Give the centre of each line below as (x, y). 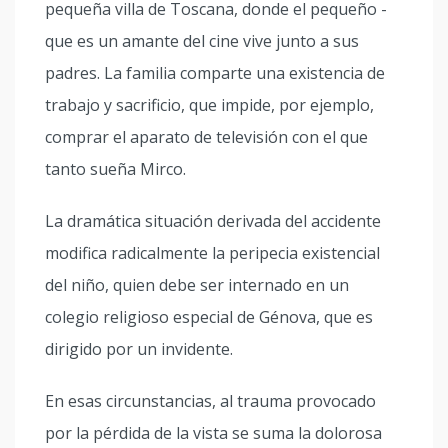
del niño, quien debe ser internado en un (197, 285)
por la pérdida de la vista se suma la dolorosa (213, 433)
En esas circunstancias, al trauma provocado (210, 401)
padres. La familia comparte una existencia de (215, 73)
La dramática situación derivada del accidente (213, 221)
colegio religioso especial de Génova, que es (209, 317)
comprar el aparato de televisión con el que (206, 137)
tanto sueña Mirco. (115, 169)
